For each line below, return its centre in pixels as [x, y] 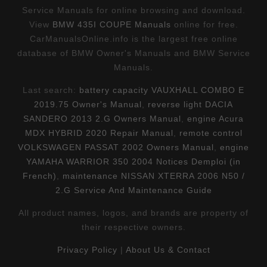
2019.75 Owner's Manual [88, 104]
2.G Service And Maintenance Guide [133, 190]
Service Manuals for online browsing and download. [133, 10]
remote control [211, 133]
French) [39, 176]
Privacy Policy [87, 249]
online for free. [204, 24]
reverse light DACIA [190, 104]
